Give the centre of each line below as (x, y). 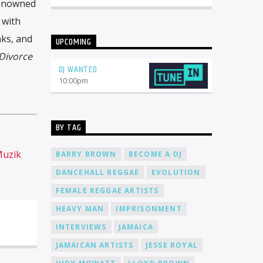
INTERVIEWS (81, 227)
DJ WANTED (78, 70)
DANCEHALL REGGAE (97, 172)
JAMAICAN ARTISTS (95, 245)
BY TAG (68, 128)
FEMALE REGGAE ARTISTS (107, 190)
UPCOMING (73, 42)
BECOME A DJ (155, 154)
